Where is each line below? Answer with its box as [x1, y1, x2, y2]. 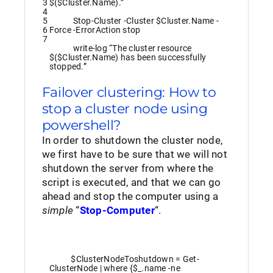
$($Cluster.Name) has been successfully [49, 52, 207, 62]
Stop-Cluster [73, 15, 122, 26]
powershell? [41, 116, 121, 133]
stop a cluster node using [41, 100, 208, 117]
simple [41, 204, 74, 216]
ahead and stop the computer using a [41, 190, 219, 202]
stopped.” [49, 61, 87, 71]
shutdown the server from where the [41, 161, 214, 174]
